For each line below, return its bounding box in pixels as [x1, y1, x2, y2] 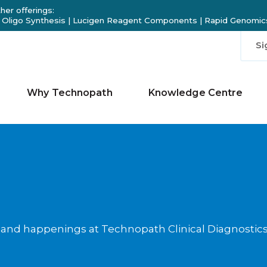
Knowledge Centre [148, 86, 243, 98]
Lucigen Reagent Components [72, 15, 197, 26]
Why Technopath [27, 86, 113, 98]
